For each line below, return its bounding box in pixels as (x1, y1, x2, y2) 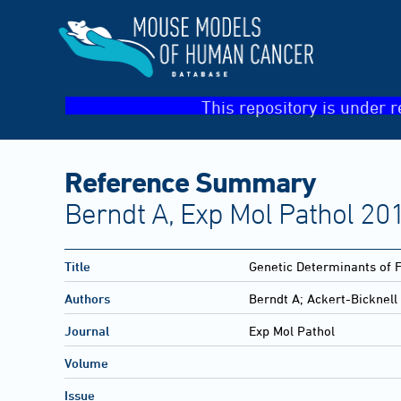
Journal (64, 323, 109, 339)
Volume (64, 355, 108, 371)
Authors (64, 291, 110, 307)
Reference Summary (64, 165, 316, 198)
